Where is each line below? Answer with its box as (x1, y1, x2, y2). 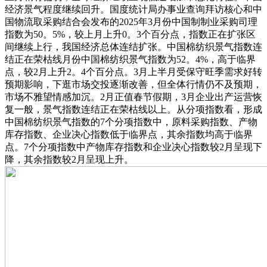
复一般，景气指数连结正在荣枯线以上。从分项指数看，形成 (5, 104, 262, 114)
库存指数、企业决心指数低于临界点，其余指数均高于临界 (5, 129, 253, 139)
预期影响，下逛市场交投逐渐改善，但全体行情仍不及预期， (5, 79, 262, 89)
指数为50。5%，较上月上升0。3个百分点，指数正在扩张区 (5, 29, 256, 39)
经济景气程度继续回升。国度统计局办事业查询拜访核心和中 (5, 4, 262, 14)
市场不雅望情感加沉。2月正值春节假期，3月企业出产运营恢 (5, 91, 262, 102)
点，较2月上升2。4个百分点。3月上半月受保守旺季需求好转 (5, 66, 262, 77)
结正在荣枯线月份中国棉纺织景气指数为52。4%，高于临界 (5, 54, 256, 64)
